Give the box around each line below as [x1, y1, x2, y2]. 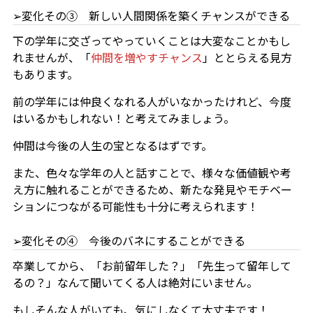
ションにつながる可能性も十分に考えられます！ [12, 198, 259, 215]
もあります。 [12, 66, 78, 83]
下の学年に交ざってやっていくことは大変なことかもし [12, 32, 291, 50]
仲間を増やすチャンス [90, 49, 203, 66]
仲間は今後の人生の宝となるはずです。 [12, 137, 212, 154]
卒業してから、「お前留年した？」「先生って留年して [12, 257, 291, 275]
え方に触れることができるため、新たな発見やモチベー [12, 181, 292, 198]
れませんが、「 [12, 49, 91, 66]
